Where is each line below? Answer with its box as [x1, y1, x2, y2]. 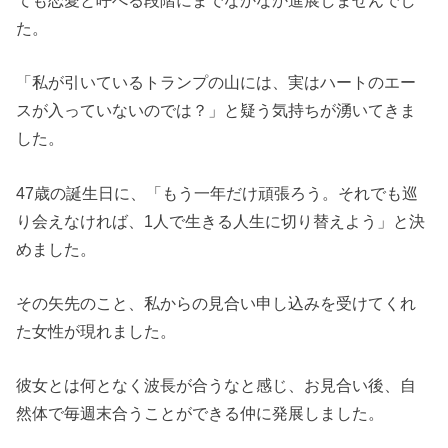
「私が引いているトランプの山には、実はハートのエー [16, 73, 417, 92]
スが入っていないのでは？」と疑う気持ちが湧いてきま [16, 101, 417, 120]
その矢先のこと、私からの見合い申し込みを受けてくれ [16, 294, 417, 313]
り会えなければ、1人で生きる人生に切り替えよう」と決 [16, 211, 426, 230]
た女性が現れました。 [16, 322, 177, 341]
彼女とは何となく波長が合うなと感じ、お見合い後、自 [16, 376, 417, 395]
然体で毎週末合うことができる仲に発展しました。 [16, 404, 385, 423]
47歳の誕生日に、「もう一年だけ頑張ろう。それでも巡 [16, 183, 419, 202]
